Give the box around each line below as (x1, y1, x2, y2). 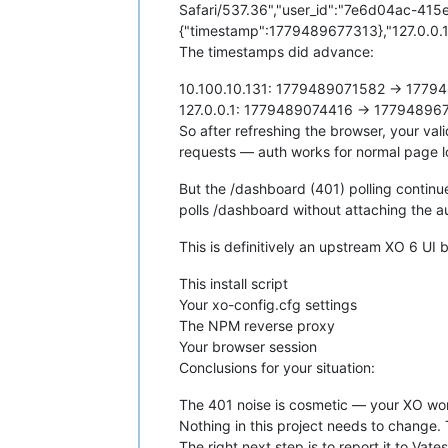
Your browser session (179, 337, 317, 355)
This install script (179, 274, 288, 292)
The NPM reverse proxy (179, 316, 335, 334)
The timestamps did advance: (179, 42, 374, 60)
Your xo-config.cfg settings (179, 295, 357, 313)
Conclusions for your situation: (179, 358, 375, 376)
